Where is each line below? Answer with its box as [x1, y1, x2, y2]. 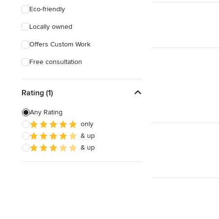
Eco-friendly [29, 5, 65, 13]
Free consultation [29, 58, 82, 66]
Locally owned [29, 22, 72, 31]
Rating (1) [22, 88, 53, 98]
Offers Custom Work [29, 40, 90, 48]
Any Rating [30, 108, 63, 116]
